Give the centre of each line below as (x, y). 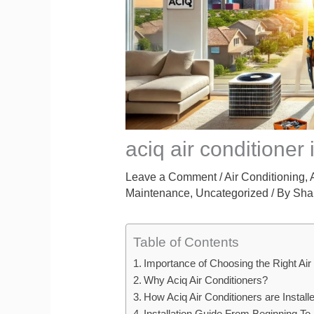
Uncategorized (232, 193)
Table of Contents (186, 243)
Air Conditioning (264, 177)
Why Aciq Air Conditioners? (205, 280)
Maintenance (157, 193)
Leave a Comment (171, 177)
